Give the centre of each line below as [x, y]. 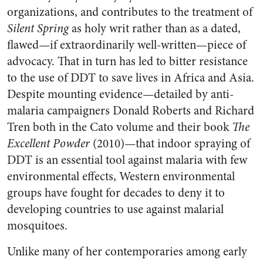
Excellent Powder [48, 144]
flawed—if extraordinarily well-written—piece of [127, 45]
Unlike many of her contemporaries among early [127, 252]
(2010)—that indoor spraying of [170, 144]
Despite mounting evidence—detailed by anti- [120, 94]
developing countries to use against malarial [115, 209]
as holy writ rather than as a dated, [155, 28]
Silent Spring [38, 28]
